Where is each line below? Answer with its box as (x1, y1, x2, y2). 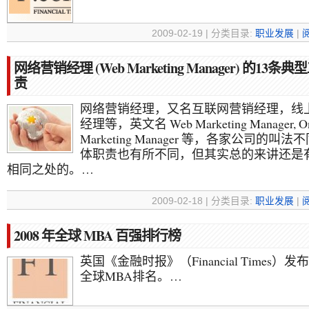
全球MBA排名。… (80, 268, 182, 284)
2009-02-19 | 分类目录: (152, 28, 255, 39)
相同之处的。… (7, 161, 94, 177)
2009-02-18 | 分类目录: (152, 196, 255, 206)
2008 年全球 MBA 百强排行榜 (14, 226, 181, 246)
